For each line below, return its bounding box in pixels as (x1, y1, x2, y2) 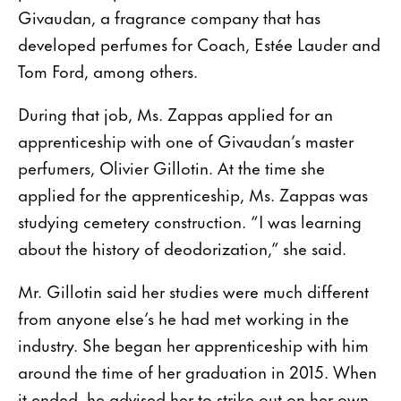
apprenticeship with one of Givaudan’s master (18, 126, 354, 153)
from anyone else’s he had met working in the (18, 303, 349, 330)
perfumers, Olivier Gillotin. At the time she (18, 153, 325, 180)
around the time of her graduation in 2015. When (18, 357, 377, 384)
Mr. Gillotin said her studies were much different (18, 277, 369, 303)
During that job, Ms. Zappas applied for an (18, 99, 333, 126)
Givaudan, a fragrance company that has (18, 3, 320, 30)
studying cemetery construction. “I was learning (18, 207, 362, 234)
